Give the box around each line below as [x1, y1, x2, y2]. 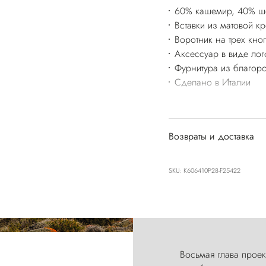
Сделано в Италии [174, 75, 251, 90]
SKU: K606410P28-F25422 [169, 166, 240, 176]
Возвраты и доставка [169, 129, 254, 144]
